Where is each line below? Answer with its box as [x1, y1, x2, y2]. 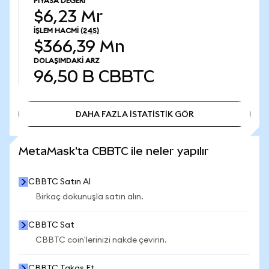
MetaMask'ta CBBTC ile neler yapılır [19, 145, 209, 157]
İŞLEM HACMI [34, 27, 79, 34]
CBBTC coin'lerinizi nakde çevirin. [35, 236, 167, 244]
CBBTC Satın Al [28, 178, 91, 186]
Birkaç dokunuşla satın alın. [35, 193, 144, 201]
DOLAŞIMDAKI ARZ [34, 57, 100, 64]
